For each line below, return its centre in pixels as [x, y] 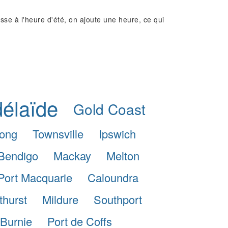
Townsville [58, 133]
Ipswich [117, 133]
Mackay [72, 155]
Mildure [60, 199]
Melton [123, 155]
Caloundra [113, 177]
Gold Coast [109, 109]
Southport [118, 199]
